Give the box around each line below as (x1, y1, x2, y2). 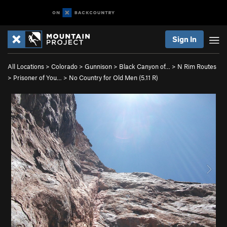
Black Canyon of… (119, 62, 170, 70)
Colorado (51, 62, 78, 70)
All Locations (8, 62, 44, 70)
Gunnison (85, 62, 112, 70)
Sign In (172, 34, 197, 44)
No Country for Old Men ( (69, 73, 141, 82)
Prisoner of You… (13, 73, 62, 82)
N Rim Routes (177, 62, 216, 70)
